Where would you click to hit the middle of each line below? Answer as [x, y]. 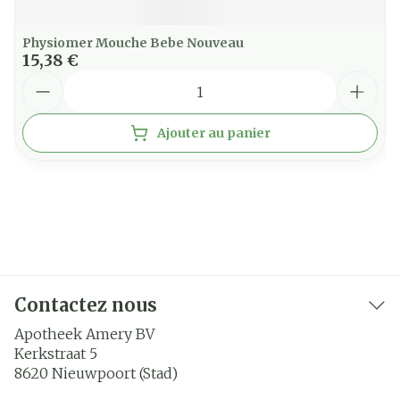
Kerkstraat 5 [56, 354]
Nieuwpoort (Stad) [115, 373]
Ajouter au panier [213, 133]
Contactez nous [86, 305]
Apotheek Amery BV [84, 334]
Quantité [54, 79]
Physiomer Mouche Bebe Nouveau [133, 43]
